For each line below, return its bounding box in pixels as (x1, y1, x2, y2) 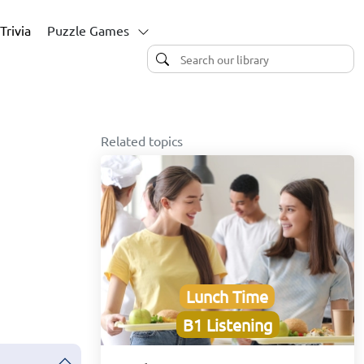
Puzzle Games (47, 22, 129, 38)
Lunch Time (186, 286, 269, 307)
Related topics (101, 132, 183, 149)
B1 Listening (182, 314, 273, 336)
